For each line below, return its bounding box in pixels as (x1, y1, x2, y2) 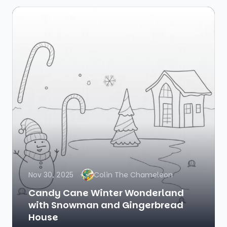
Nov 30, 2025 (28, 170, 73, 180)
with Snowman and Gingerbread (28, 199, 183, 212)
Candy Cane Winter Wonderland (28, 186, 184, 200)
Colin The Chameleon (94, 170, 173, 180)
